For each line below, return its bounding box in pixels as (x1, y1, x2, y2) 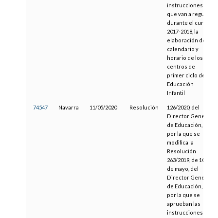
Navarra (58, 104, 79, 111)
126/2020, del (166, 104, 200, 111)
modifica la (166, 139, 194, 146)
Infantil (166, 90, 185, 96)
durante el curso (166, 19, 210, 26)
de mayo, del (166, 165, 199, 172)
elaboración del (166, 37, 207, 44)
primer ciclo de (166, 72, 205, 79)
